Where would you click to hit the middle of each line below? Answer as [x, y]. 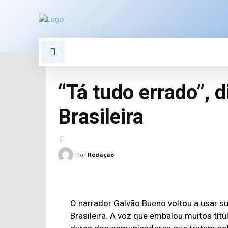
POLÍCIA [174, 52]
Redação [101, 154]
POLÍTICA [111, 52]
